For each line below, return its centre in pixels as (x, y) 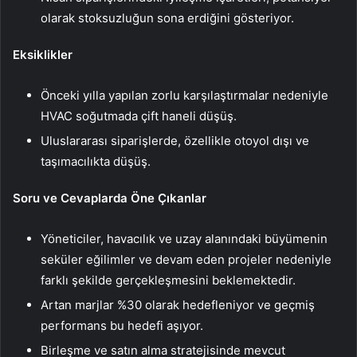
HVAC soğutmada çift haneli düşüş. (139, 116)
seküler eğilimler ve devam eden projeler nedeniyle (186, 260)
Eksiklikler (43, 55)
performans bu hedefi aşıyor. (122, 326)
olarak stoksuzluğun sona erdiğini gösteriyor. (167, 18)
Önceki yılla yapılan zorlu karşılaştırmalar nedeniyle (184, 96)
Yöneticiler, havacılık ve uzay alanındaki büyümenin (184, 239)
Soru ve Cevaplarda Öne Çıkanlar (110, 198)
